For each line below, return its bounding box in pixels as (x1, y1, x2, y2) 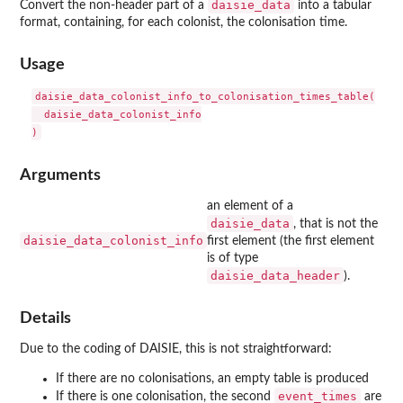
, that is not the (293, 217, 378, 230)
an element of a (207, 199, 293, 212)
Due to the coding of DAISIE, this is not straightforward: (20, 343, 332, 356)
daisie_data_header (210, 268, 340, 282)
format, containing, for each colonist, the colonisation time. (20, 15, 347, 29)
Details (20, 310, 71, 327)
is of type (207, 251, 258, 264)
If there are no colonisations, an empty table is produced (56, 372, 369, 386)
